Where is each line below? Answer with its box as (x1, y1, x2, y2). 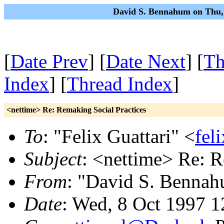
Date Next (106, 50, 185, 72)
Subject (24, 148, 82, 169)
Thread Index (67, 73, 172, 94)
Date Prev (10, 50, 88, 72)
